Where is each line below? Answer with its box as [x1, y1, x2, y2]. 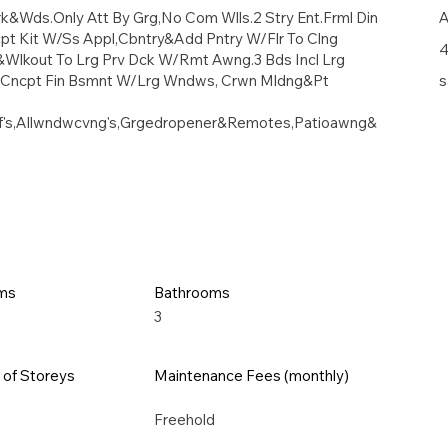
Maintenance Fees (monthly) [154, 366, 349, 385]
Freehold [154, 410, 215, 429]
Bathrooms [154, 283, 230, 302]
